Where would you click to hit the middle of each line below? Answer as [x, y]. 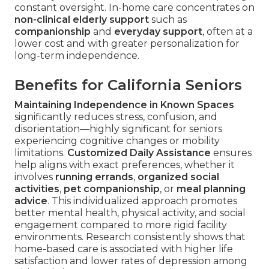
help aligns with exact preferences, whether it [125, 165]
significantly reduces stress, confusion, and [116, 117]
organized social [178, 177]
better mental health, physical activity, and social [130, 213]
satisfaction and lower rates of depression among [131, 261]
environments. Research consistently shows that [130, 237]
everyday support [158, 32]
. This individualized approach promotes [142, 201]
